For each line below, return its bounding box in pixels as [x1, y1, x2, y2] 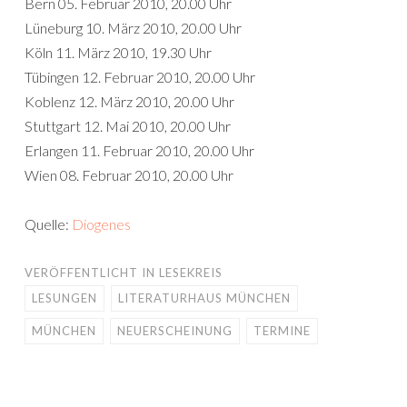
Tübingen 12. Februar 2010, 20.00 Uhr [25, 68, 255, 85]
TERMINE [253, 323, 311, 338]
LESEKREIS [159, 265, 223, 280]
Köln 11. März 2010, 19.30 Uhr [25, 44, 212, 61]
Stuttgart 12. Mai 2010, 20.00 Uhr [25, 117, 231, 134]
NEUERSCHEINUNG [117, 323, 233, 338]
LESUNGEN [32, 291, 97, 305]
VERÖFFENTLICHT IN [25, 265, 159, 280]
